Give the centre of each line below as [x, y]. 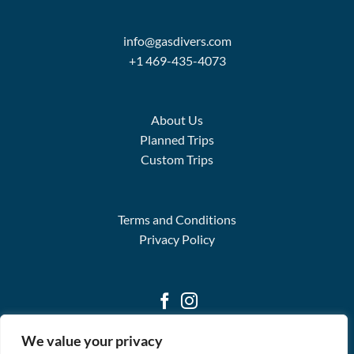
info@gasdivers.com [177, 40]
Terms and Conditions [177, 220]
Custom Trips [177, 160]
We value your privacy [92, 341]
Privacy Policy [177, 239]
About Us [177, 120]
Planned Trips [177, 140]
